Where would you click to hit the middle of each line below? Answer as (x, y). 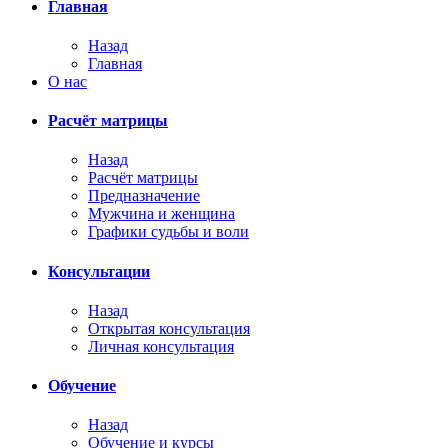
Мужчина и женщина (161, 214)
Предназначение (144, 196)
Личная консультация (161, 346)
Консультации (99, 271)
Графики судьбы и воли (168, 232)
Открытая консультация (169, 328)
